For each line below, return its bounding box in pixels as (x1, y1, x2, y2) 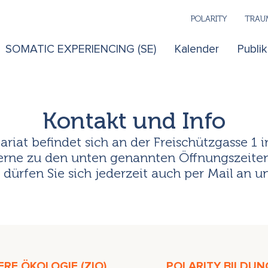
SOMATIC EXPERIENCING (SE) (5, 44, 156, 56)
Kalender (174, 44, 219, 56)
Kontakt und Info (42, 107, 226, 135)
